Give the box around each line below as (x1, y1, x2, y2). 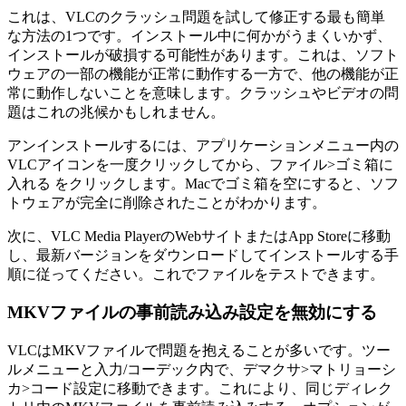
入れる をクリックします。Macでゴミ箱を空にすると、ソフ (7, 175, 399, 191)
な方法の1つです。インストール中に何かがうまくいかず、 (7, 27, 391, 43)
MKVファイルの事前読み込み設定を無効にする (7, 303, 377, 323)
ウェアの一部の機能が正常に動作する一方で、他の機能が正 (7, 65, 399, 82)
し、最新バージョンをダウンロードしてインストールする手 (7, 246, 399, 263)
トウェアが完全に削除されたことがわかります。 (7, 194, 326, 210)
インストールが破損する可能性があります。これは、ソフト (7, 46, 399, 63)
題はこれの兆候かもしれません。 (7, 103, 225, 120)
